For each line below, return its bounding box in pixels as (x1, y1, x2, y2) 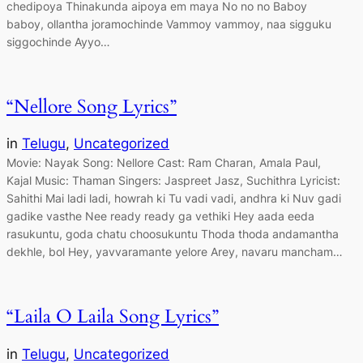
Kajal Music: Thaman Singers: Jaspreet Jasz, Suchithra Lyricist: (6, 173, 340, 188)
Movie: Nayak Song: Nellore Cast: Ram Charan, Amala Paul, (6, 156, 321, 170)
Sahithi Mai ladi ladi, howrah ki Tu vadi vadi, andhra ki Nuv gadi (6, 191, 341, 206)
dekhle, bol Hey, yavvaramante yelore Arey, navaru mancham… (6, 245, 343, 259)
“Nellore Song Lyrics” (6, 94, 177, 120)
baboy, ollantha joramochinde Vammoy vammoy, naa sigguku (6, 16, 331, 31)
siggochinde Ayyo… (6, 34, 110, 49)
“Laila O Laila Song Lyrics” (6, 304, 219, 330)
